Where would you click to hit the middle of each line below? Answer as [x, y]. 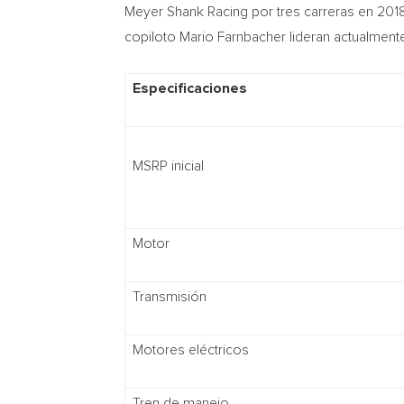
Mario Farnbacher [233, 37]
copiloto [152, 37]
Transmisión [170, 296]
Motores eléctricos [191, 349]
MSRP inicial [168, 165]
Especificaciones [190, 88]
